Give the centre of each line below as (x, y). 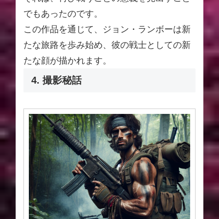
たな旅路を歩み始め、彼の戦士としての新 (107, 45)
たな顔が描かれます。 (67, 61)
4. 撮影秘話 (56, 80)
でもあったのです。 (63, 14)
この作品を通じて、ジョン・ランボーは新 (107, 30)
